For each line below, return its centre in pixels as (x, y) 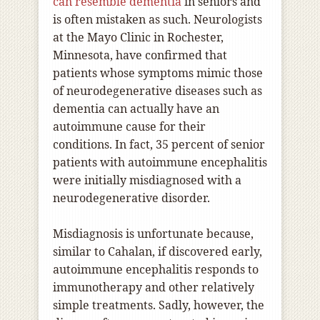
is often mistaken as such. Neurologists (157, 20)
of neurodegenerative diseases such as (157, 91)
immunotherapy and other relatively (154, 287)
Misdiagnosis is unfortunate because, (153, 234)
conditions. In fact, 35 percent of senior (159, 145)
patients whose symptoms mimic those (158, 73)
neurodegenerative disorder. (131, 198)
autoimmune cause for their (129, 127)
